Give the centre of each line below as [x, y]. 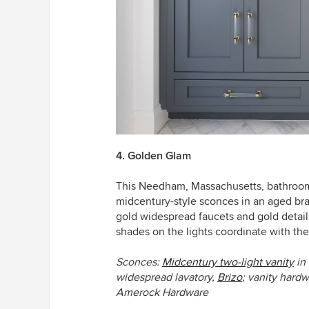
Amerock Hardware [162, 293]
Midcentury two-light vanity [228, 262]
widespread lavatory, [167, 278]
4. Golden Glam [153, 156]
